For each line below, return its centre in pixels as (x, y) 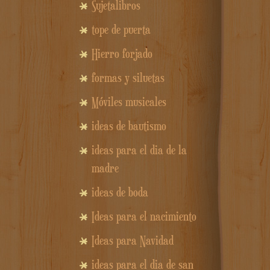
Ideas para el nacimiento (144, 217)
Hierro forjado (122, 54)
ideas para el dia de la (139, 150)
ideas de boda (120, 193)
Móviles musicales (129, 102)
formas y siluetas (128, 78)
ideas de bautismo (129, 126)
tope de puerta (121, 30)
